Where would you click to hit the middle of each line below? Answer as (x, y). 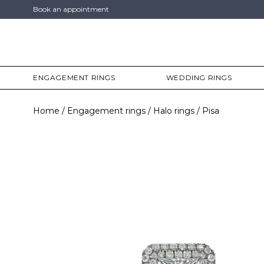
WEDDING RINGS (199, 77)
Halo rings (174, 111)
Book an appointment (71, 9)
